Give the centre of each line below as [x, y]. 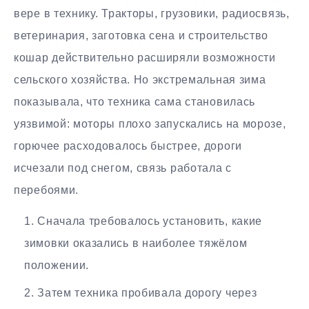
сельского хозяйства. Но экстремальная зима [140, 79]
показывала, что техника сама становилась [135, 101]
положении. [57, 265]
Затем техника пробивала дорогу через [147, 292]
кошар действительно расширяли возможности [145, 57]
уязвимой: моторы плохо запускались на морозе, [150, 123]
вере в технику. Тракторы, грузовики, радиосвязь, [152, 13]
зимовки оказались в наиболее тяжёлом [136, 243]
